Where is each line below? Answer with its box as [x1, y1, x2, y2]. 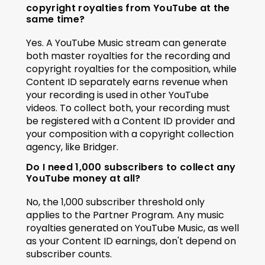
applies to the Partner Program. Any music [26, 208, 224, 222]
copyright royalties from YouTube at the [26, 1, 230, 15]
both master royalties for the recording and [26, 49, 230, 63]
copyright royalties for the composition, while [26, 62, 237, 76]
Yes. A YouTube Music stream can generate [26, 36, 227, 50]
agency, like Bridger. [26, 140, 118, 154]
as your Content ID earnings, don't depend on [26, 234, 236, 248]
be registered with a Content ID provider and [26, 114, 235, 128]
